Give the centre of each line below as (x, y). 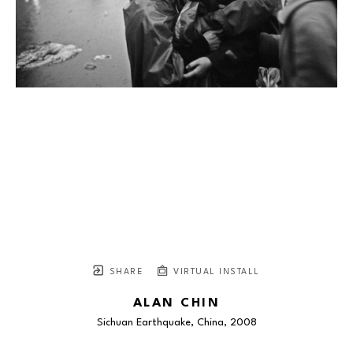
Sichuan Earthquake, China (160, 322)
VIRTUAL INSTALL (215, 272)
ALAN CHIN (176, 303)
